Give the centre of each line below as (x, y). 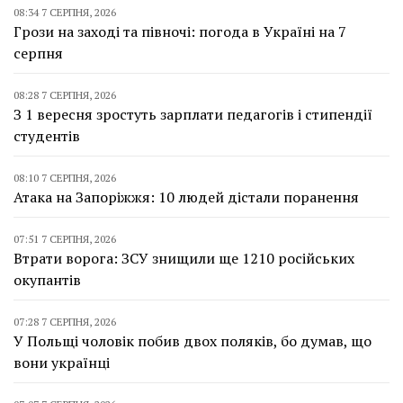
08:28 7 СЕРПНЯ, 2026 (65, 94)
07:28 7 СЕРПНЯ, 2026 (65, 321)
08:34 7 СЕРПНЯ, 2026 (65, 12)
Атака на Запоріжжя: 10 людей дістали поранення (186, 197)
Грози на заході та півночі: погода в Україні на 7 (180, 31)
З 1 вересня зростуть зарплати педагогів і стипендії (193, 114)
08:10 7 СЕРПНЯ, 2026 (65, 177)
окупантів (47, 279)
